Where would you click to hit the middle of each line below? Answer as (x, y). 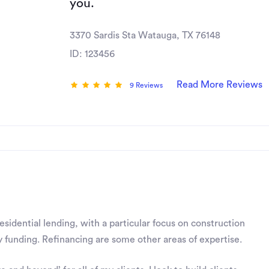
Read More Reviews (220, 85)
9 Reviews (147, 85)
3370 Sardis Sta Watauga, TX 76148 (145, 35)
